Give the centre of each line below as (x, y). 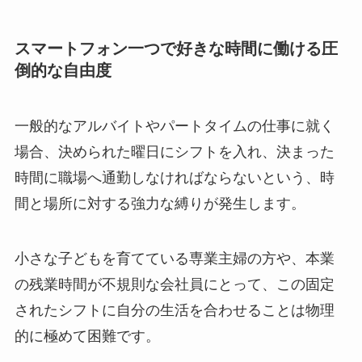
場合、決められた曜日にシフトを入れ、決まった (174, 152)
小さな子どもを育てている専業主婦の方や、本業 (174, 258)
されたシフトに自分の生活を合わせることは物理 (174, 310)
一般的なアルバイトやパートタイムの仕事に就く (174, 126)
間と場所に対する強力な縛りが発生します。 (160, 204)
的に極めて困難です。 (87, 336)
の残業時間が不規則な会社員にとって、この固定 (174, 284)
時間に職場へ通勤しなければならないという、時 (174, 178)
